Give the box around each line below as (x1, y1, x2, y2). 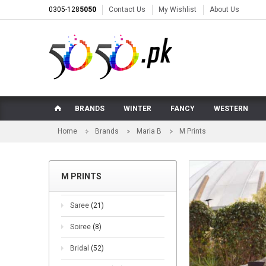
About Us (210, 5, 239, 14)
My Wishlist (159, 5, 197, 14)
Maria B (137, 127, 161, 135)
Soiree (70, 223, 93, 231)
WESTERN (214, 104, 248, 113)
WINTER (123, 104, 151, 113)
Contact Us (109, 5, 145, 14)
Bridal (70, 244, 91, 252)
